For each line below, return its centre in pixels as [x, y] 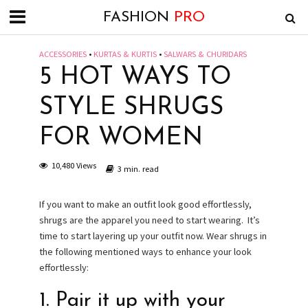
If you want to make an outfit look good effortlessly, [145, 204]
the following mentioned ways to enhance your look [145, 252]
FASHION [139, 18]
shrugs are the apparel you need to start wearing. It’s [149, 220]
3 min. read [138, 169]
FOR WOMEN [121, 138]
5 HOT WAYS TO [135, 78]
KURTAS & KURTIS [125, 54]
